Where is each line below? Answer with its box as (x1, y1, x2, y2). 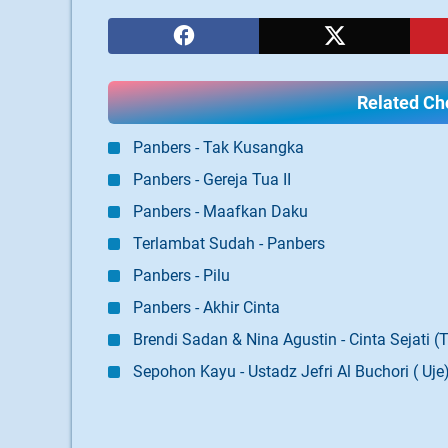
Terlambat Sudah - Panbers (133, 234, 325, 253)
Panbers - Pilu (133, 266, 230, 285)
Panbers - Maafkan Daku (133, 202, 308, 221)
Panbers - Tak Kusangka (133, 138, 304, 157)
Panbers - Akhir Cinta (133, 298, 280, 317)
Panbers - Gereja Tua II (133, 170, 291, 189)
